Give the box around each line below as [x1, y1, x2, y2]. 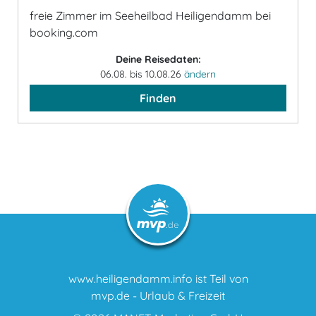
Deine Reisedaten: [115, 53, 201, 66]
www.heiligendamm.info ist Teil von [68, 272, 248, 286]
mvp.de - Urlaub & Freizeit [91, 288, 225, 303]
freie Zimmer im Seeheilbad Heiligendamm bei [30, 8, 271, 23]
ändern [184, 68, 216, 80]
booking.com [30, 25, 98, 39]
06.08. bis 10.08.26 [100, 68, 184, 80]
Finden [140, 91, 176, 105]
